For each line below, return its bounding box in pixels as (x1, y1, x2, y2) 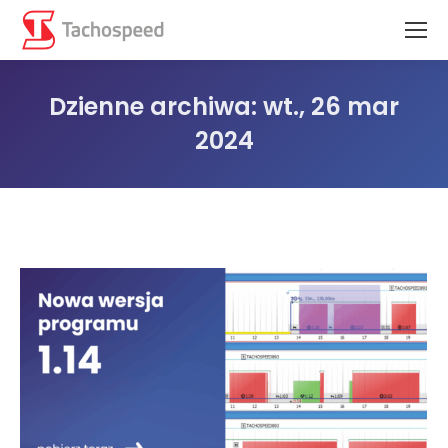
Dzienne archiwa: (49, 90, 263, 123)
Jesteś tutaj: (224, 159, 306, 179)
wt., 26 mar (263, 90, 399, 123)
